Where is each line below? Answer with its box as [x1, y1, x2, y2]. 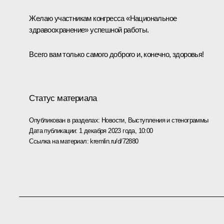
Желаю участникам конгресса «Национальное [29, 14, 177, 23]
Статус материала [29, 93, 97, 103]
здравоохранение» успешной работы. [29, 25, 149, 34]
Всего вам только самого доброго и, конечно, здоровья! [29, 50, 204, 59]
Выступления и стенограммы [127, 116, 208, 124]
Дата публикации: [29, 126, 79, 134]
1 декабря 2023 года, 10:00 [79, 126, 153, 134]
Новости [101, 116, 124, 124]
